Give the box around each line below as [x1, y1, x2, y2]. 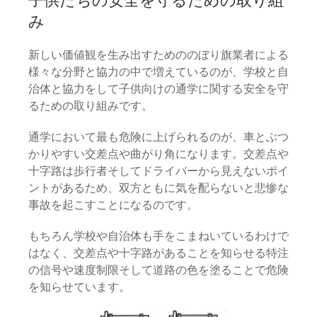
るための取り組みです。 [28, 99, 153, 113]
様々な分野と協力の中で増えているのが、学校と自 [28, 65, 289, 79]
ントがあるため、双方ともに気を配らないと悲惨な [28, 181, 289, 195]
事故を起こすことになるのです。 [28, 198, 198, 212]
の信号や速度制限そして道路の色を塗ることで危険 [28, 263, 289, 277]
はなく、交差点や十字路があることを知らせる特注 [28, 246, 289, 260]
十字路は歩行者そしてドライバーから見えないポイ [28, 164, 289, 178]
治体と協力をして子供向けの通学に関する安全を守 [28, 82, 289, 96]
